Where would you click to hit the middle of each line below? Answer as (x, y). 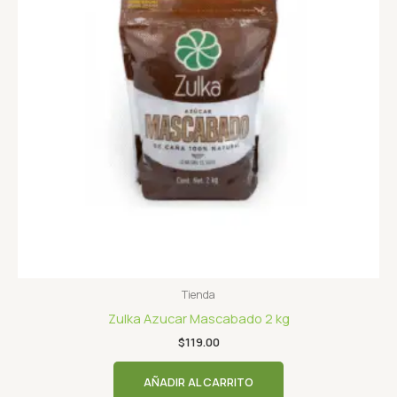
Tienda (198, 295)
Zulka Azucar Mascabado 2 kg (198, 318)
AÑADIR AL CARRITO (198, 381)
